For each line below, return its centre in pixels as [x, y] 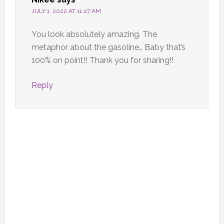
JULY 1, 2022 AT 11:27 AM [66, 11]
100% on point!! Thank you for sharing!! [102, 60]
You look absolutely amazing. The [94, 34]
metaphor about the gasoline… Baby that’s [108, 47]
